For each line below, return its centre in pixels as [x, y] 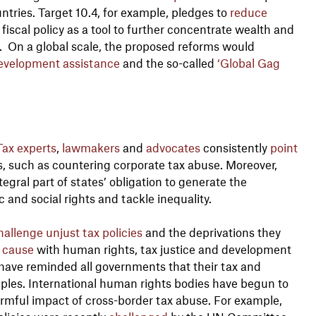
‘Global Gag [248, 62]
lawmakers [91, 147]
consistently [235, 147]
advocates [173, 147]
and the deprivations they [211, 232]
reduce [248, 12]
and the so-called [168, 62]
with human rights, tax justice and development [162, 249]
